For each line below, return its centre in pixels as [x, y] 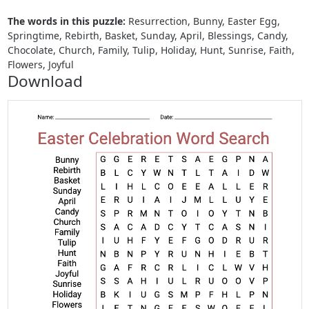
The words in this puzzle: [66, 21]
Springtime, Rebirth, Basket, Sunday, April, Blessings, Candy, [148, 35]
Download [45, 81]
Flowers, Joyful [40, 64]
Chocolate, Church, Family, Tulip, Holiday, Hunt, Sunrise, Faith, [151, 50]
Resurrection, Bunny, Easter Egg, [202, 21]
